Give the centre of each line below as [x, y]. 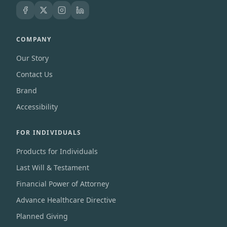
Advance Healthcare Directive [66, 200]
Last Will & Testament [53, 167]
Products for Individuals [57, 151]
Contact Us [34, 74]
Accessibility [37, 107]
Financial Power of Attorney [63, 184]
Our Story [32, 58]
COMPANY [34, 39]
